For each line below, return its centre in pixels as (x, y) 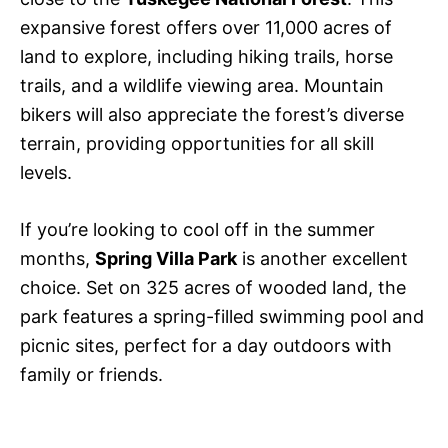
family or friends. (91, 375)
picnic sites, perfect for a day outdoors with (206, 346)
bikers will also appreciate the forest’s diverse (212, 115)
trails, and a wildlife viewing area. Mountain (202, 86)
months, (57, 259)
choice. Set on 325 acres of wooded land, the (213, 288)
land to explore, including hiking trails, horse (206, 57)
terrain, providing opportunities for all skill (197, 144)
